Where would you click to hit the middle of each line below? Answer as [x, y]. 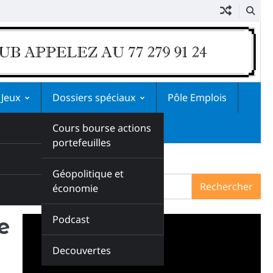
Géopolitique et [88, 173]
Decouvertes [82, 250]
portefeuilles [82, 142]
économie [75, 188]
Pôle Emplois [197, 97]
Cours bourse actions [102, 128]
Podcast [71, 219]
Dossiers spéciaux [94, 97]
